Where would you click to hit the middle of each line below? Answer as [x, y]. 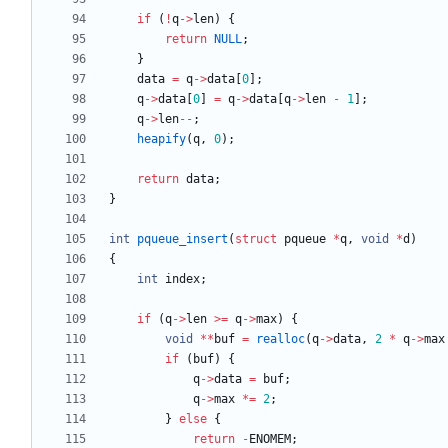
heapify [161, 139]
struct [256, 239]
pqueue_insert [182, 239]
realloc [280, 339]
